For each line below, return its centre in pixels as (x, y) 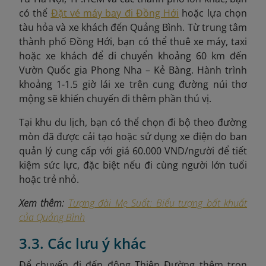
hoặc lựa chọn (213, 13)
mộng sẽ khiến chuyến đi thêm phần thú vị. (115, 98)
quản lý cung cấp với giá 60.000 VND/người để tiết (133, 151)
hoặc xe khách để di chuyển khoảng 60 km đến (133, 56)
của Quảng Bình (52, 217)
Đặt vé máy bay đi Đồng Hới (115, 13)
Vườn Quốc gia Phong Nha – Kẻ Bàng (105, 70)
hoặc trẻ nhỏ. (49, 179)
